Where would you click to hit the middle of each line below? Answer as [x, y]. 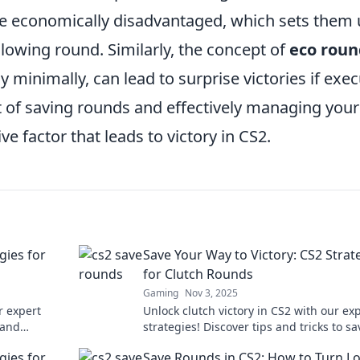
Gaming [161, 293]
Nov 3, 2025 [211, 293]
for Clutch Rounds [198, 274]
